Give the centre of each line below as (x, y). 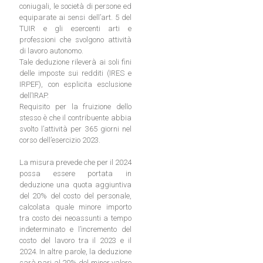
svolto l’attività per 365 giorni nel (75, 129)
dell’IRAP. (34, 96)
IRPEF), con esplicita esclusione (75, 85)
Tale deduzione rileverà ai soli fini (75, 62)
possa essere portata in (75, 174)
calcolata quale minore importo (75, 207)
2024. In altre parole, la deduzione (75, 252)
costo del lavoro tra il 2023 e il (75, 241)
